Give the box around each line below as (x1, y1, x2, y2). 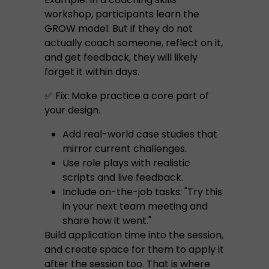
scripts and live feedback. (62, 171, 183, 184)
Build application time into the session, (44, 228, 223, 242)
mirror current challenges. (62, 142, 187, 156)
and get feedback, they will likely (44, 50, 198, 64)
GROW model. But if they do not (44, 22, 193, 35)
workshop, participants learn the (44, 7, 199, 21)
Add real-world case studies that (62, 127, 217, 141)
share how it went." (62, 214, 151, 228)
